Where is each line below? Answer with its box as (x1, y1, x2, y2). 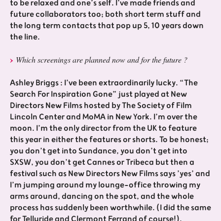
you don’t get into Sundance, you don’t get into (10, 144, 187, 158)
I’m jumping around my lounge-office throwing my (10, 178, 200, 192)
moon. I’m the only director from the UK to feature (10, 121, 197, 135)
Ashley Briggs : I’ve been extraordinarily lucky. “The (10, 75, 198, 90)
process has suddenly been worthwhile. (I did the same (10, 200, 211, 215)
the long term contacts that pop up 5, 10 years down (10, 18, 204, 33)
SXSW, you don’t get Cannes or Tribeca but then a (10, 155, 194, 169)
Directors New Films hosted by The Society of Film (10, 98, 192, 112)
